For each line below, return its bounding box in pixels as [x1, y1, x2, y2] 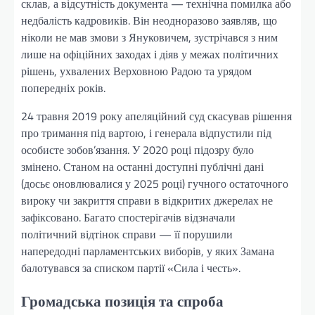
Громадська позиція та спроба [21, 290, 224, 313]
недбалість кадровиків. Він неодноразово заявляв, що [21, 11, 277, 29]
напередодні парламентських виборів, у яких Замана [21, 242, 274, 259]
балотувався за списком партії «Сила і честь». [21, 259, 240, 276]
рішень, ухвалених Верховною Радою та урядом [21, 62, 252, 79]
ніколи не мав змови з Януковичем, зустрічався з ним [21, 28, 278, 46]
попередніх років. [21, 79, 105, 96]
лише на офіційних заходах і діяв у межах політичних [21, 45, 278, 63]
